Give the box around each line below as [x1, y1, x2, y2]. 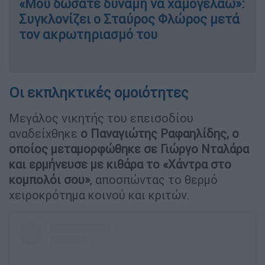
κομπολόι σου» [9, 172, 90, 187]
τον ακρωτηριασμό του [19, 26, 157, 43]
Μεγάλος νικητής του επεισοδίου [9, 110, 193, 125]
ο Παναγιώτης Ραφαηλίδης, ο [80, 125, 239, 141]
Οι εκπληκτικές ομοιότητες [9, 83, 188, 101]
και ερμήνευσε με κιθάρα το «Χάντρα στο [9, 156, 231, 172]
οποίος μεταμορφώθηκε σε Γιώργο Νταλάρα [9, 141, 249, 156]
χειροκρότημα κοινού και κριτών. [9, 187, 190, 202]
